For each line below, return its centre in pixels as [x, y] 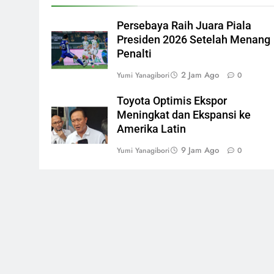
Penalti [134, 54]
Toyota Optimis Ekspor [172, 101]
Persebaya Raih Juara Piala [184, 25]
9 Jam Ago [200, 150]
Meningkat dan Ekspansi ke [184, 115]
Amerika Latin [151, 129]
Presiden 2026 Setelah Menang [194, 39]
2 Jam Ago [200, 75]
